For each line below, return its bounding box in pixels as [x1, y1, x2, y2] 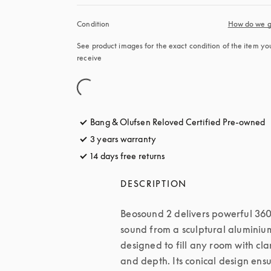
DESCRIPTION [120, 178, 187, 189]
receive [77, 53, 102, 62]
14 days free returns [90, 151, 166, 161]
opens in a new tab [165, 151, 238, 161]
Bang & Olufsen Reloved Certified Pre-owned [90, 117, 266, 127]
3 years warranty [90, 134, 156, 144]
